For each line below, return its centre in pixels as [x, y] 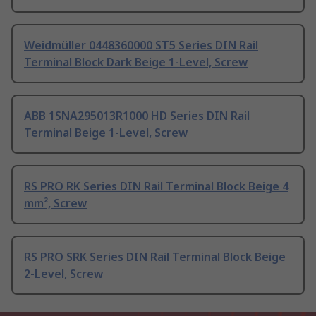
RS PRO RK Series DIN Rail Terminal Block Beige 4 [156, 187]
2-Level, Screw [63, 274]
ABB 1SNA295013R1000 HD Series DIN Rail [137, 116]
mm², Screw [55, 203]
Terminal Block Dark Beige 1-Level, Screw [136, 62]
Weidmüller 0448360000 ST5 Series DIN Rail [141, 45]
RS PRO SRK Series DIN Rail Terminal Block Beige [155, 257]
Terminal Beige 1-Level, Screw [106, 133]
